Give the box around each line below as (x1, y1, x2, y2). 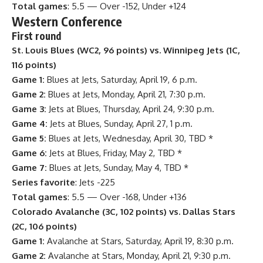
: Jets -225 (75, 176, 115, 188)
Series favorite (12, 176, 75, 188)
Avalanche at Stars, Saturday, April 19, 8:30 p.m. (45, 235, 234, 247)
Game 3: (12, 103, 46, 114)
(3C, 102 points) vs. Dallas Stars (100, 205, 235, 217)
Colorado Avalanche (12, 205, 100, 217)
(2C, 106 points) (12, 220, 77, 232)
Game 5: (12, 132, 46, 144)
